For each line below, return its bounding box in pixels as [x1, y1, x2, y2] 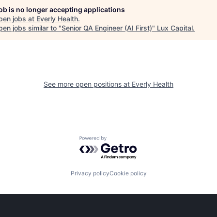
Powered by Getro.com [79, 136, 164, 146]
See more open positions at [44, 80, 132, 89]
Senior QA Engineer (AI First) [62, 24, 152, 32]
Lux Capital [157, 24, 193, 32]
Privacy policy [70, 170, 109, 177]
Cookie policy [109, 170, 147, 177]
